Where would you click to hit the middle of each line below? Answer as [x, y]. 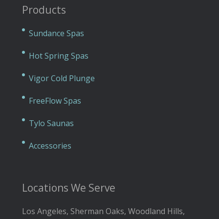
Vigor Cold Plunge [62, 78]
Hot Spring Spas [58, 56]
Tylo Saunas [51, 123]
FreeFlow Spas [55, 101]
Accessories [50, 146]
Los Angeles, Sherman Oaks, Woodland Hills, [103, 211]
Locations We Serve [68, 188]
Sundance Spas [56, 33]
